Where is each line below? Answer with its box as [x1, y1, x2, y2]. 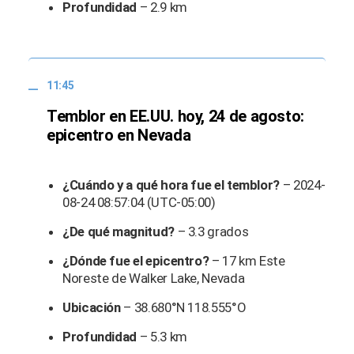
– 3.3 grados [177, 223, 251, 239]
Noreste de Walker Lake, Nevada [62, 269, 247, 286]
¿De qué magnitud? [62, 223, 178, 239]
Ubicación [62, 299, 121, 315]
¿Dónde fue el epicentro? [62, 252, 212, 269]
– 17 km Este [212, 252, 285, 269]
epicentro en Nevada [47, 125, 194, 145]
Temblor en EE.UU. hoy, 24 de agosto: [47, 106, 305, 126]
